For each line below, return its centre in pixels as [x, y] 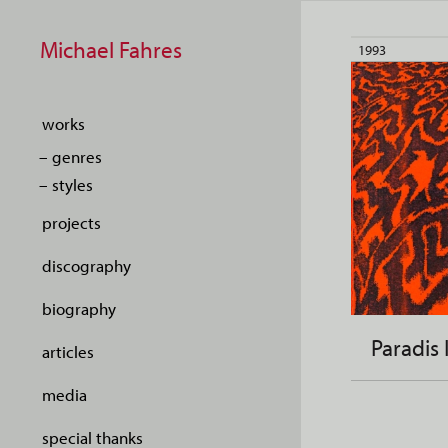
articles [68, 351]
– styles [66, 184]
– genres [70, 156]
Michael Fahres [111, 49]
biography [79, 308]
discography [86, 265]
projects [71, 222]
